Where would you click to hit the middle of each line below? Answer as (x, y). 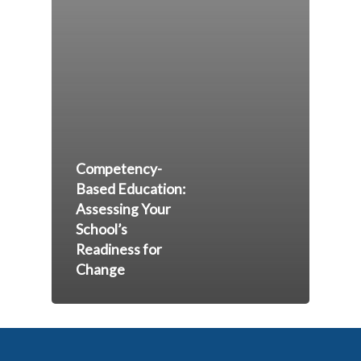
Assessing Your (123, 209)
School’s (102, 229)
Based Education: (131, 189)
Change (100, 269)
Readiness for (119, 249)
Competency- (119, 168)
